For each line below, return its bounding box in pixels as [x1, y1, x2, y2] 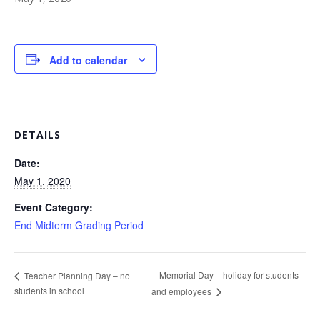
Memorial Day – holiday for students [159, 269, 299, 281]
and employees [151, 285, 214, 298]
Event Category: [14, 200, 93, 215]
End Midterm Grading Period [14, 218, 144, 233]
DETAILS [14, 128, 61, 142]
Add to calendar [49, 53, 127, 68]
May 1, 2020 [14, 174, 71, 189]
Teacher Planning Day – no [22, 269, 130, 281]
